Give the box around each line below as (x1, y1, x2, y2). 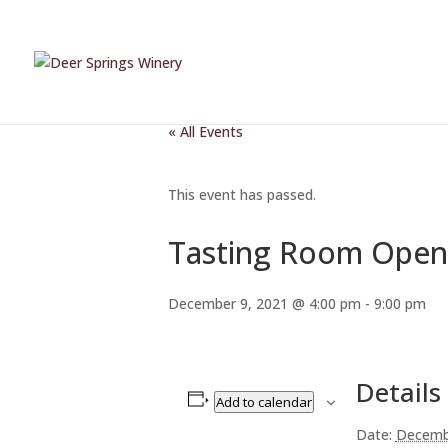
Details (355, 374, 441, 410)
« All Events (168, 122, 243, 141)
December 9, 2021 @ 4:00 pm (168, 294, 361, 313)
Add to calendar (215, 393, 312, 411)
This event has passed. (168, 185, 316, 204)
